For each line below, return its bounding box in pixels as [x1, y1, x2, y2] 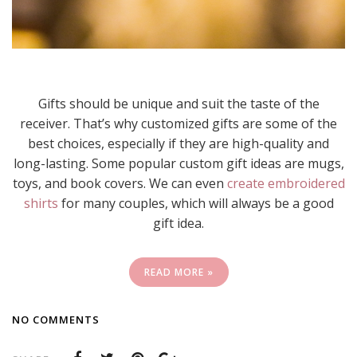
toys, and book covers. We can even [12, 174, 227, 192]
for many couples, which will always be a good [57, 194, 334, 212]
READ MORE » [143, 265, 214, 279]
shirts [23, 194, 58, 212]
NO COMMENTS [12, 312, 100, 327]
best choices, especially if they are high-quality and [28, 134, 329, 152]
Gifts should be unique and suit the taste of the [37, 94, 320, 112]
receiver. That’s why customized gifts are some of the [20, 114, 337, 132]
